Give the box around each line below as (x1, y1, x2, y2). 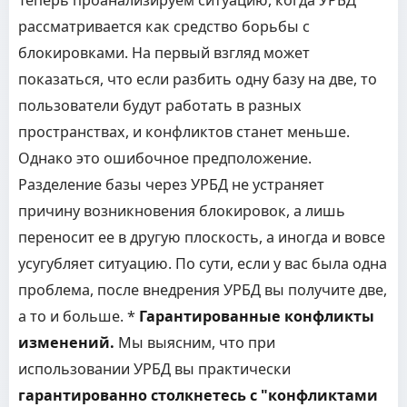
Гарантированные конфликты (139, 306, 374, 326)
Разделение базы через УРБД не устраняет (18, 174, 324, 194)
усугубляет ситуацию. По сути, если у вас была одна (18, 253, 387, 273)
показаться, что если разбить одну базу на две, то (18, 69, 377, 89)
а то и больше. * (18, 306, 139, 326)
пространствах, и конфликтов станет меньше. (18, 122, 350, 142)
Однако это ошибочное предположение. (18, 148, 312, 168)
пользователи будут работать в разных (18, 95, 302, 115)
